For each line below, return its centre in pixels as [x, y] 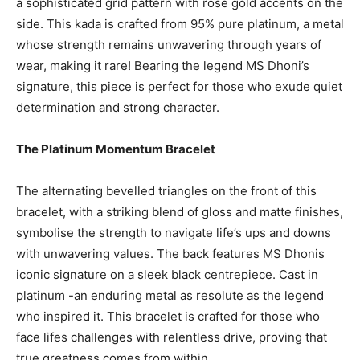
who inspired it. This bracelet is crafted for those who [168, 316]
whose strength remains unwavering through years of [169, 45]
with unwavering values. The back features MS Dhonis [170, 254]
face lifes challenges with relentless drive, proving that [172, 337]
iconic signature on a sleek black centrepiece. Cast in [167, 274]
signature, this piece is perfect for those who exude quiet [179, 86]
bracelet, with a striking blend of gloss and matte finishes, [180, 212]
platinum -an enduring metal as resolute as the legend [170, 295]
